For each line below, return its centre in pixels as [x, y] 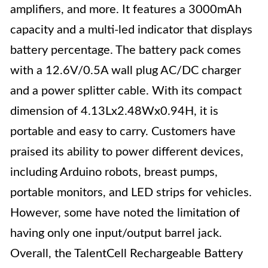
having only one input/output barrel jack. [116, 233]
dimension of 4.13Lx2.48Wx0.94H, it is [114, 111]
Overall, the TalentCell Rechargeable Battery [127, 254]
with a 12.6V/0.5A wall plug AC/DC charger [126, 71]
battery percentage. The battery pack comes [126, 50]
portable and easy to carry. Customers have [123, 132]
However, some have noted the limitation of [125, 213]
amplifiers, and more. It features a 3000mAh [126, 10]
